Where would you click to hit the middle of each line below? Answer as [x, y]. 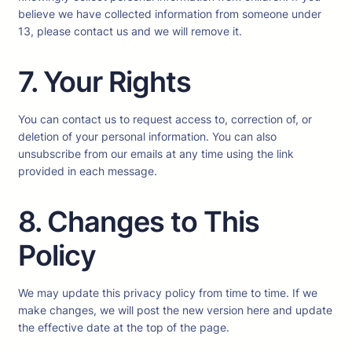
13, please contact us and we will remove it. [130, 31]
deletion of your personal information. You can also [147, 136]
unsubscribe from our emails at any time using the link [156, 153]
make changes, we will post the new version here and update [175, 310]
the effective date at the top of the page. [124, 327]
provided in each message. [88, 170]
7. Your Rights [104, 81]
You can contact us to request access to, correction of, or [165, 119]
